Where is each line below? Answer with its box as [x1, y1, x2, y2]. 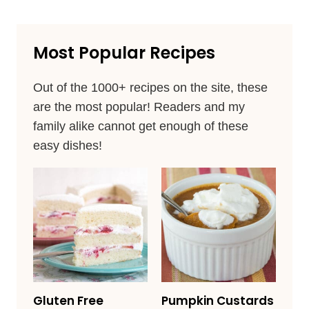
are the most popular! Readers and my [33, 100, 245, 114]
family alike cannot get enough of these [33, 119, 248, 134]
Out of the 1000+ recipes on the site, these [33, 81, 268, 95]
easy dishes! [33, 139, 102, 153]
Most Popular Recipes [33, 41, 215, 65]
